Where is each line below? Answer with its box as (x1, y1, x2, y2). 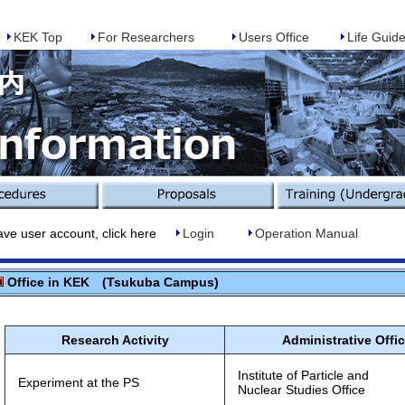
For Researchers (98, 30, 194, 44)
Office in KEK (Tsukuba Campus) (3, 275, 219, 289)
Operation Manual (255, 226, 358, 240)
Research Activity (61, 333, 169, 347)
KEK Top (14, 30, 62, 44)
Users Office (239, 30, 309, 44)
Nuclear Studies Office (225, 382, 365, 397)
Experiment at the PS (5, 375, 139, 390)
